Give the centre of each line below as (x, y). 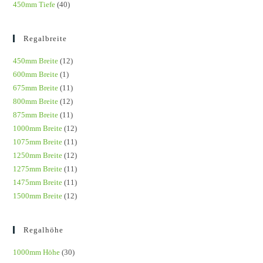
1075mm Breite (38, 141)
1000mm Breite (38, 128)
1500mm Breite (38, 195)
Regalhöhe (44, 230)
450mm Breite (36, 60)
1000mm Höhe (37, 252)
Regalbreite (45, 38)
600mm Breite (36, 74)
